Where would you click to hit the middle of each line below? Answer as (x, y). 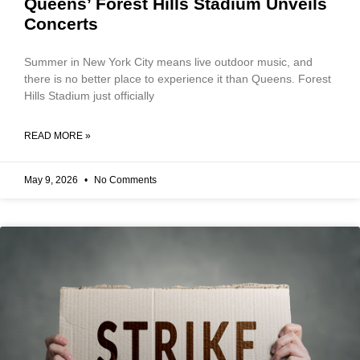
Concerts (61, 23)
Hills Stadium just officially (89, 95)
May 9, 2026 (52, 180)
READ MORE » (57, 135)
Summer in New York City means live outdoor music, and (168, 61)
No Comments (124, 180)
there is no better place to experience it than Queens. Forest (178, 78)
